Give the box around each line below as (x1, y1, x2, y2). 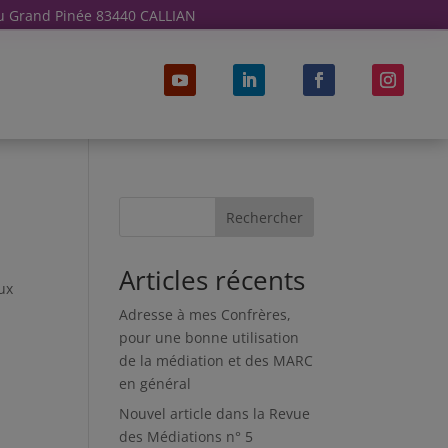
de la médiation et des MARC (119, 351, 314, 370)
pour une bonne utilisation (119, 328, 300, 347)
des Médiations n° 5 (119, 427, 254, 446)
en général (119, 374, 192, 393)
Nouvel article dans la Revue (119, 404, 311, 423)
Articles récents (119, 262, 306, 298)
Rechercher (225, 207, 303, 227)
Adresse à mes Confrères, (119, 305, 292, 324)
